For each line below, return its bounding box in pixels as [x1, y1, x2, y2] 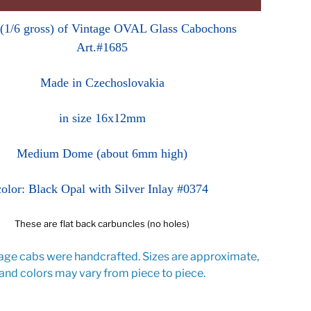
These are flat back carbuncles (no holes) [15, 218, 190, 230]
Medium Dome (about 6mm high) [17, 146, 188, 161]
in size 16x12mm [58, 111, 146, 126]
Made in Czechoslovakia [40, 76, 165, 90]
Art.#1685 [76, 40, 128, 55]
